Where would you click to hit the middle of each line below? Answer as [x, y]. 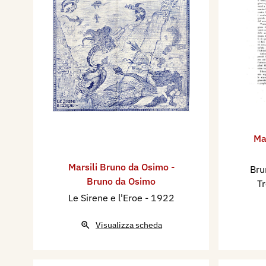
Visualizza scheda [129, 225]
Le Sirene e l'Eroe [106, 198]
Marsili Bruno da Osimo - [121, 167]
